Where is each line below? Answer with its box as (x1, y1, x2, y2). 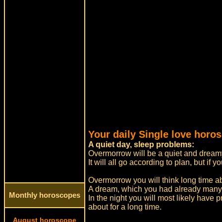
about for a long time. (88, 203, 162, 211)
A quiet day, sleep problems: (88, 140, 195, 149)
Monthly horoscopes (9, 191, 80, 199)
